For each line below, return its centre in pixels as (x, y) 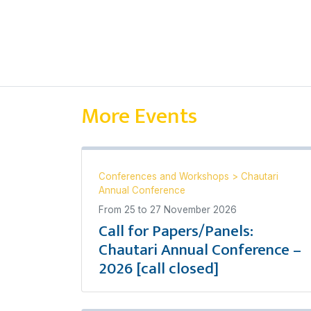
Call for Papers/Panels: (176, 231)
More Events (139, 116)
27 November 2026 (193, 210)
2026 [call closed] (159, 269)
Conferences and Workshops (165, 176)
